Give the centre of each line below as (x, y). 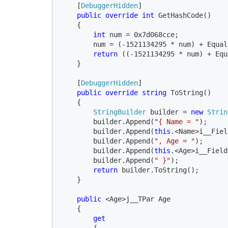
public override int (118, 15)
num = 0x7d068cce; (144, 34)
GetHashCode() (185, 15)
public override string (124, 92)
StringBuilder (120, 112)
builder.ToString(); (160, 170)
